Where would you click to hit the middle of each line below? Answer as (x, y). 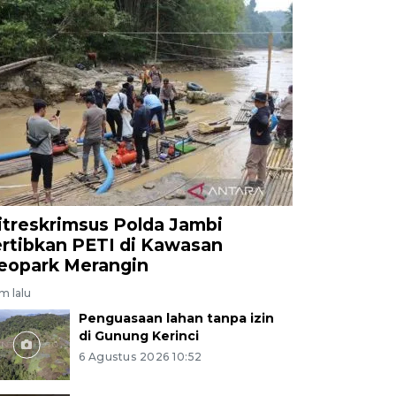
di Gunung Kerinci (138, 335)
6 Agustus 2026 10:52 (140, 356)
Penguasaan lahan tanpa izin (176, 318)
